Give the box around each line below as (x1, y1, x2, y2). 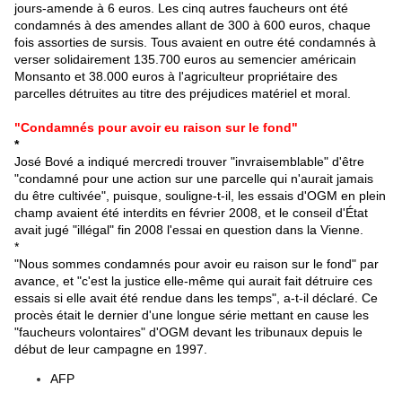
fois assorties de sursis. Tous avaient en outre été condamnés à (14, 35, 376, 50)
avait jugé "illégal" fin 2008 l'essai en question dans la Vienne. (14, 223, 363, 238)
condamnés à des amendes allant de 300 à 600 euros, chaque (14, 18, 371, 33)
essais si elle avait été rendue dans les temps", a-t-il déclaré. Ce (14, 291, 378, 306)
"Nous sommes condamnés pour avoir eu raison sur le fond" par (14, 257, 379, 272)
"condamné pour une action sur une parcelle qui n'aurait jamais (14, 171, 373, 187)
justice (125, 274, 161, 289)
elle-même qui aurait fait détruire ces (161, 274, 372, 289)
